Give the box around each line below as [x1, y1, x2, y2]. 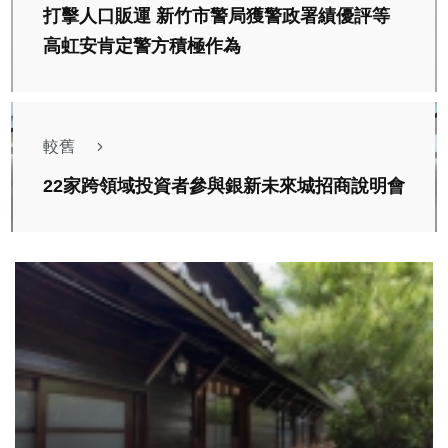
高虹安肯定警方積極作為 [43, 36, 241, 57]
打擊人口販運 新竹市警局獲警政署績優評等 [43, 6, 390, 27]
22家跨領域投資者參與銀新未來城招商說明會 [43, 176, 405, 197]
